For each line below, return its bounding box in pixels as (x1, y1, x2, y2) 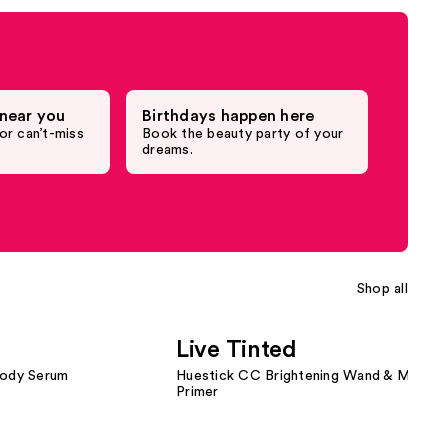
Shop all (356, 282, 408, 296)
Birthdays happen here (142, 108, 315, 124)
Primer (176, 385, 219, 399)
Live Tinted (176, 338, 297, 362)
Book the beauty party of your (142, 127, 344, 141)
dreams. (142, 143, 193, 157)
